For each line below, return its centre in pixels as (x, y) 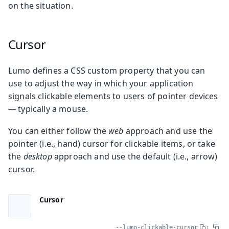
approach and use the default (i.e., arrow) (135, 156)
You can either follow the (59, 131)
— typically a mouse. (48, 109)
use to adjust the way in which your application (101, 83)
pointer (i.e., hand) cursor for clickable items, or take (112, 143)
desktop (38, 156)
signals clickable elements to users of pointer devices (114, 96)
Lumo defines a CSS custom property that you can (107, 70)
